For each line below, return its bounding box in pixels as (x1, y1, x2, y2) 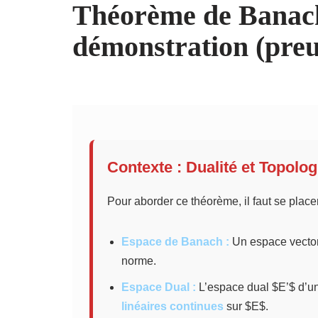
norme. (121, 255, 156, 267)
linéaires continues (121, 300, 224, 312)
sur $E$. (224, 300, 268, 312)
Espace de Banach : (121, 236, 229, 248)
